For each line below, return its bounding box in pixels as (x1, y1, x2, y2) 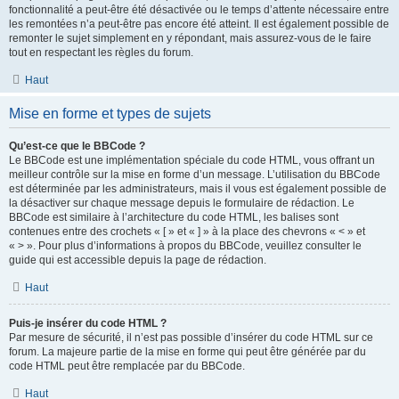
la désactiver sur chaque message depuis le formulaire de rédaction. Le (9, 197, 354, 209)
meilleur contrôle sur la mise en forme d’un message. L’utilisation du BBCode (9, 168, 380, 181)
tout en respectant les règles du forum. (9, 46, 193, 59)
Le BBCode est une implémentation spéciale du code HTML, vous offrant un (9, 154, 375, 167)
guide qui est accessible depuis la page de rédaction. (9, 254, 266, 266)
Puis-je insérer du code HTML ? (9, 317, 167, 330)
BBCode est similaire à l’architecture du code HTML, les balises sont (9, 211, 338, 224)
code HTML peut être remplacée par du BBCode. (9, 360, 245, 372)
